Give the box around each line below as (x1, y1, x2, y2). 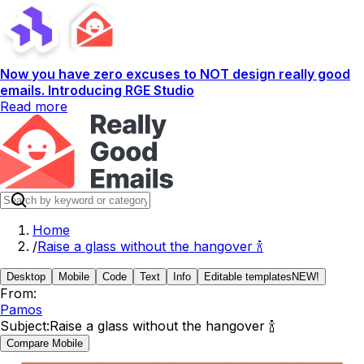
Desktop (6, 271, 45, 283)
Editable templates (204, 271, 292, 283)
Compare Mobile (6, 337, 83, 349)
